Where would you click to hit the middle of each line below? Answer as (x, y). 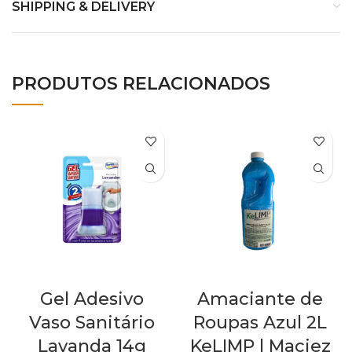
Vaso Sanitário (92, 323)
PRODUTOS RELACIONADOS (141, 84)
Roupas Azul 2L (260, 323)
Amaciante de (260, 299)
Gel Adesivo (92, 299)
